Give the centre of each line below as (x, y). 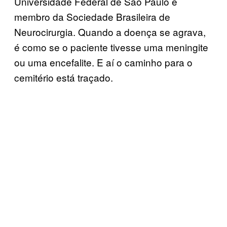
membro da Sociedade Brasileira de (92, 16)
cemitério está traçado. (64, 77)
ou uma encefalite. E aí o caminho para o (103, 62)
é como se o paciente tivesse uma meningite (111, 47)
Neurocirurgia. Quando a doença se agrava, (110, 31)
